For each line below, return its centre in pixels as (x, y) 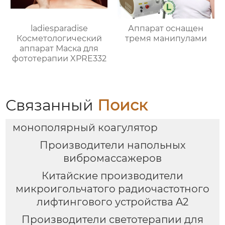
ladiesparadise (59, 29)
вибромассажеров (113, 158)
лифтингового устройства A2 (113, 202)
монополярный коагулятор (85, 128)
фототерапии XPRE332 (59, 59)
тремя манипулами (166, 39)
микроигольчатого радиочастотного (113, 189)
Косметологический (59, 39)
